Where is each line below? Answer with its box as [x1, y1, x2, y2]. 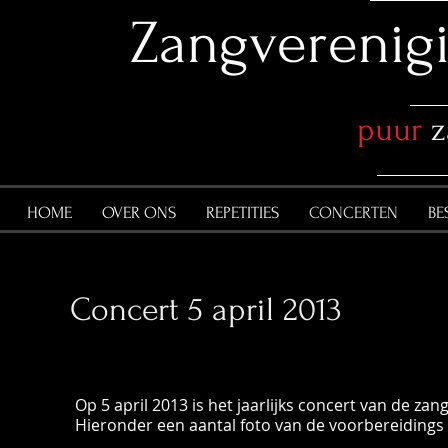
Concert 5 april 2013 [70, 291, 341, 328]
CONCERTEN [309, 203, 398, 222]
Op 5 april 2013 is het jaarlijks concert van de [75, 394, 414, 416]
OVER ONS [102, 203, 176, 222]
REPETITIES [206, 203, 279, 222]
